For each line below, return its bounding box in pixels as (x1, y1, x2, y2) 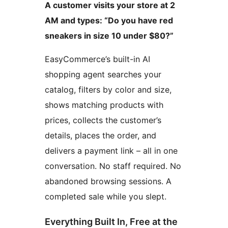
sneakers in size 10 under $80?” (45, 31, 174, 41)
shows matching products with (45, 100, 163, 110)
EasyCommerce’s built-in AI (45, 54, 150, 65)
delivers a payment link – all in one (45, 146, 178, 156)
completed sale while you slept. (45, 191, 166, 202)
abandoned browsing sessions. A (45, 176, 172, 187)
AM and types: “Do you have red (45, 15, 173, 26)
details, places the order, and (45, 130, 156, 141)
